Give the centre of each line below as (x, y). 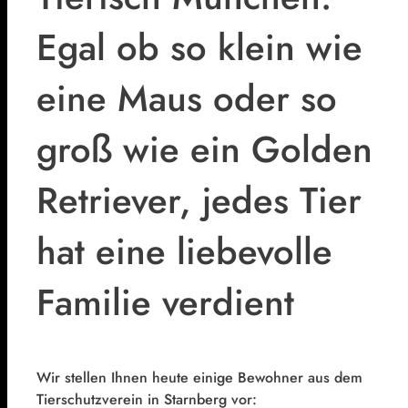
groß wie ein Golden (204, 149)
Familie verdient (165, 302)
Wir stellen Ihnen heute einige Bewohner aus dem (199, 377)
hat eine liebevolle (184, 251)
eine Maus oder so (187, 98)
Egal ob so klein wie (199, 47)
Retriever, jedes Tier (199, 200)
